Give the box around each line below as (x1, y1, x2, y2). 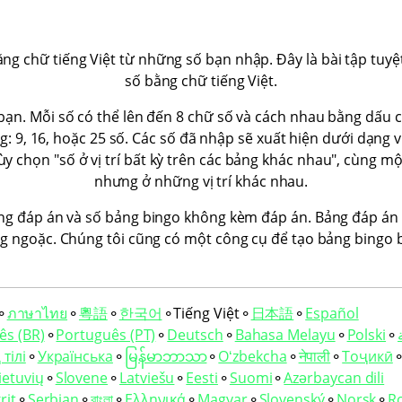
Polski (346, 325, 387, 345)
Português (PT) (56, 325, 156, 345)
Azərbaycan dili (284, 368, 385, 388)
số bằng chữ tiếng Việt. (124, 71, 278, 91)
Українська (37, 346, 113, 366)
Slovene (55, 368, 109, 388)
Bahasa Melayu (234, 325, 336, 345)
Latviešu (119, 368, 175, 388)
